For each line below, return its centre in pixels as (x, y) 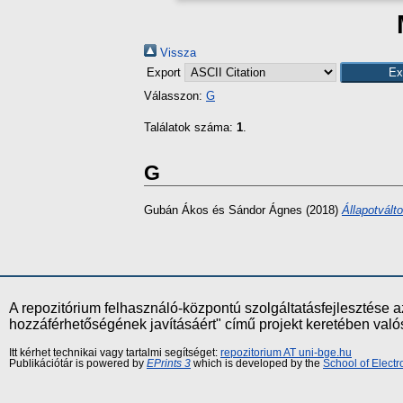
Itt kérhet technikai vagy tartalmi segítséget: (115, 353)
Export (166, 72)
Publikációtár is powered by (78, 364)
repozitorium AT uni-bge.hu (286, 353)
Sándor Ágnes (265, 210)
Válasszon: (175, 96)
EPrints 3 (169, 364)
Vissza (176, 53)
